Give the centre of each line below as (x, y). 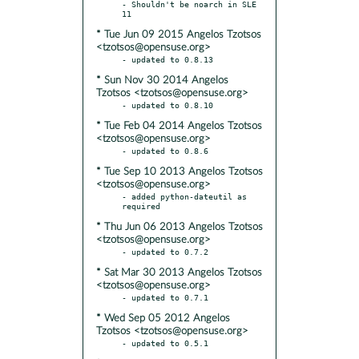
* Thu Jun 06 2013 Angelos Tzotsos (179, 227)
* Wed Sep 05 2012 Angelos (163, 318)
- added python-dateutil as (184, 196)
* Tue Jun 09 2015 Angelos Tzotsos (179, 34)
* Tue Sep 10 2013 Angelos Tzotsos (179, 171)
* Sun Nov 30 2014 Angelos (162, 80)
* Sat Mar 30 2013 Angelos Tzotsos (179, 272)
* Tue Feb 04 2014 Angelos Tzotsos (179, 126)
